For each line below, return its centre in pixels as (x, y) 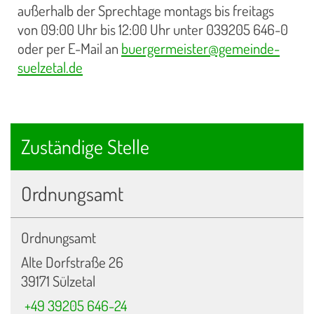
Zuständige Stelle (85, 146)
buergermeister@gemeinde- (200, 49)
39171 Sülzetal (58, 281)
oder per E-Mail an (69, 49)
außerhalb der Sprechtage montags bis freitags (146, 11)
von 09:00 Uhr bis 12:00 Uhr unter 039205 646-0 (153, 30)
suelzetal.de (50, 68)
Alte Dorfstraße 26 (72, 262)
